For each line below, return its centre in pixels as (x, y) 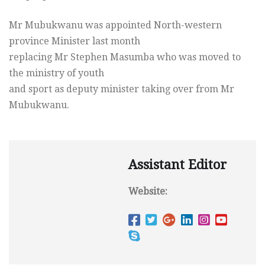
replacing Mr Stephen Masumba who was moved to (125, 57)
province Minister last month (75, 41)
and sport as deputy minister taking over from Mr (122, 89)
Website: (148, 192)
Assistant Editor (177, 165)
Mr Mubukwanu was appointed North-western (115, 25)
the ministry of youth (56, 73)
